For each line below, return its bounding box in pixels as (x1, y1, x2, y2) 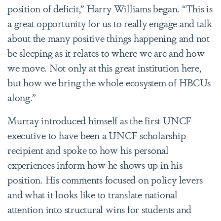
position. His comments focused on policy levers (7, 172, 203, 186)
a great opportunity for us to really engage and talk (7, 15, 213, 30)
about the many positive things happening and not (7, 30, 210, 45)
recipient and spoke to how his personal (7, 142, 169, 157)
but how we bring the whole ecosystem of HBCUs (7, 74, 211, 89)
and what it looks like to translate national (7, 186, 178, 201)
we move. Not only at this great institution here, (7, 60, 202, 74)
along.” (7, 89, 36, 104)
